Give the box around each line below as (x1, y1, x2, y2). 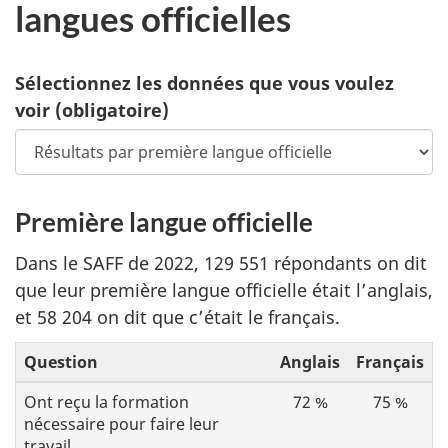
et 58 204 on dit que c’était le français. (15, 304, 340, 329)
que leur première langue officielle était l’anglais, (15, 277, 433, 302)
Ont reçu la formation (24, 391, 189, 414)
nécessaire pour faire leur (24, 413, 219, 436)
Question (24, 351, 98, 374)
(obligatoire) (55, 98, 169, 123)
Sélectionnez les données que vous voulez (15, 71, 394, 96)
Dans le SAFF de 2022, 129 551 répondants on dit (15, 250, 427, 275)
